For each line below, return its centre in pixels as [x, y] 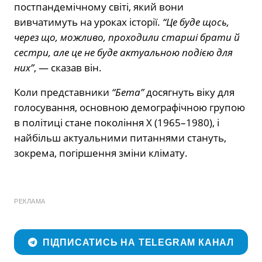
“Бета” [128, 92]
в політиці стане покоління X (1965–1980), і [117, 123]
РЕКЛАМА [30, 201]
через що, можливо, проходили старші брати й [127, 37]
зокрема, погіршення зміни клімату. [101, 153]
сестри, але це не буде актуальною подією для [123, 53]
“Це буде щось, [196, 22]
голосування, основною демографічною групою [130, 108]
